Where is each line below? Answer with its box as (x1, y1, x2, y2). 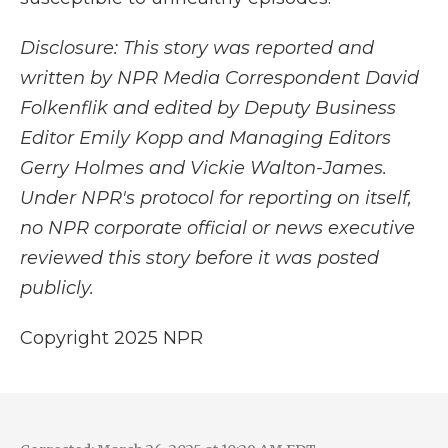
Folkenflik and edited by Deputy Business (20, 97, 396, 119)
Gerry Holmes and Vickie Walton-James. (20, 157, 387, 179)
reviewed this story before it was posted (20, 247, 379, 269)
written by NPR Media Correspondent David (20, 67, 419, 89)
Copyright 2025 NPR (20, 327, 203, 349)
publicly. (20, 277, 94, 299)
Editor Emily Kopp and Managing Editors (20, 127, 391, 149)
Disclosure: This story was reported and (20, 37, 374, 59)
